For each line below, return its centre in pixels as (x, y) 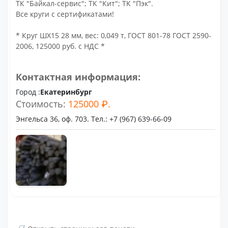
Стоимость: (42, 104)
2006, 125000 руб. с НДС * (61, 46)
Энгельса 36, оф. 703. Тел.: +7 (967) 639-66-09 (94, 119)
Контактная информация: (78, 77)
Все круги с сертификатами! (65, 14)
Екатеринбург (66, 92)
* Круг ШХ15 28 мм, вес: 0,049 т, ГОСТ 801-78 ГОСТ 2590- (114, 35)
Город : (28, 92)
